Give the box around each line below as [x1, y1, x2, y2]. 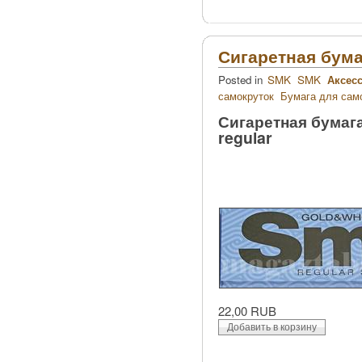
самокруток [218, 88, 274, 104]
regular [218, 125, 272, 149]
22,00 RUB [218, 302, 276, 320]
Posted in [218, 72, 266, 88]
